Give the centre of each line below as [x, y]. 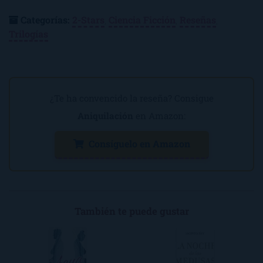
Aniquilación [105, 115]
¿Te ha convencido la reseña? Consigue [131, 98]
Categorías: [45, 19]
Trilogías [28, 33]
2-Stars [88, 19]
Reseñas [198, 19]
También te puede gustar [131, 211]
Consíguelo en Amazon [137, 144]
